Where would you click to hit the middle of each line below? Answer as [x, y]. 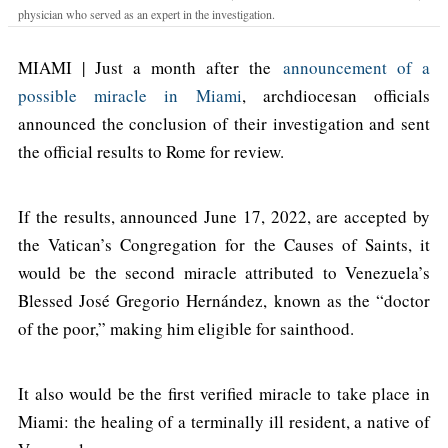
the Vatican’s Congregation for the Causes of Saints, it [224, 244]
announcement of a [356, 67]
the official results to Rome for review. [151, 151]
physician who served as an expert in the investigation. [146, 13]
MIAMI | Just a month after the [150, 67]
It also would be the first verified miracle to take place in [224, 393]
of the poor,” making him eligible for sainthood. [186, 328]
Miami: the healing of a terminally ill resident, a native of [224, 421]
